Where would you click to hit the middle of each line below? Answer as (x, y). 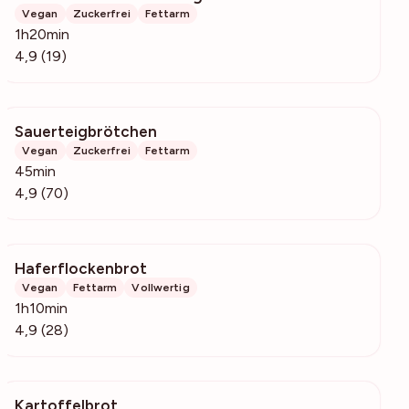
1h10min (41, 309)
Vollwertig (161, 288)
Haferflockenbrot (81, 269)
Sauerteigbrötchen (86, 132)
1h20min (42, 35)
